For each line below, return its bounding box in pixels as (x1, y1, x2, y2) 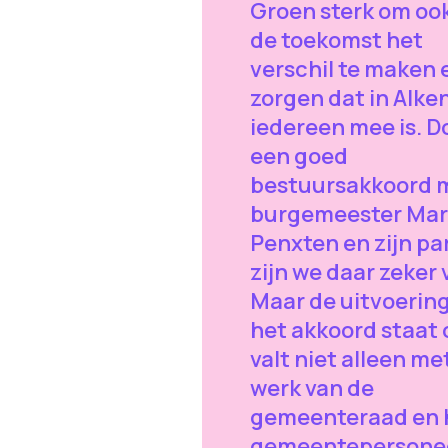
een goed (249, 141, 348, 172)
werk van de (249, 373, 374, 404)
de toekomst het (249, 25, 423, 56)
